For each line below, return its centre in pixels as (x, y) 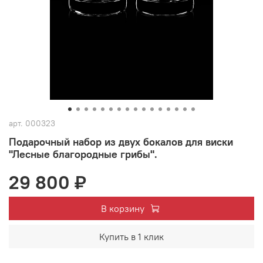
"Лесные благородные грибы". (83, 154)
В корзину (122, 208)
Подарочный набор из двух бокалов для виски (121, 141)
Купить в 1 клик (131, 236)
